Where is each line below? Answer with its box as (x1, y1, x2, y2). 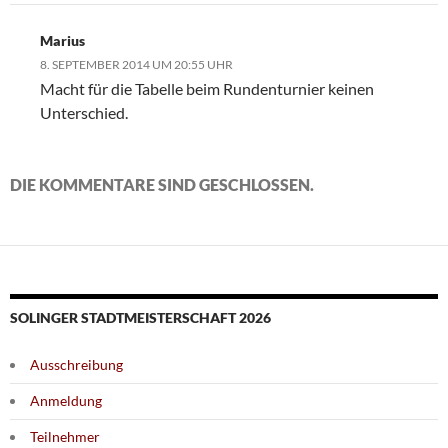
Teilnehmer (30, 428, 100, 446)
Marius (40, 32, 85, 50)
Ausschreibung (30, 356, 123, 374)
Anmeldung (30, 392, 102, 410)
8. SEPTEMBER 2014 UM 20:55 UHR (40, 57, 233, 73)
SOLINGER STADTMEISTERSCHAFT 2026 (10, 309, 271, 327)
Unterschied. (40, 103, 128, 123)
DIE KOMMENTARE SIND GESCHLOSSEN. (10, 175, 314, 195)
